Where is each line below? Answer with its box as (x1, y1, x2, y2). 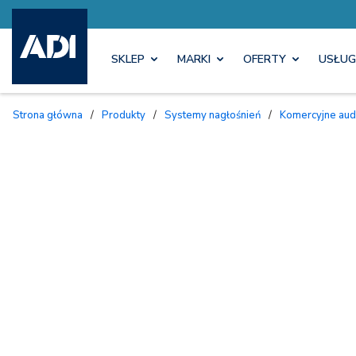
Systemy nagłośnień (172, 107, 261, 122)
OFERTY (243, 52, 286, 68)
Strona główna (20, 107, 83, 122)
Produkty (109, 107, 145, 122)
